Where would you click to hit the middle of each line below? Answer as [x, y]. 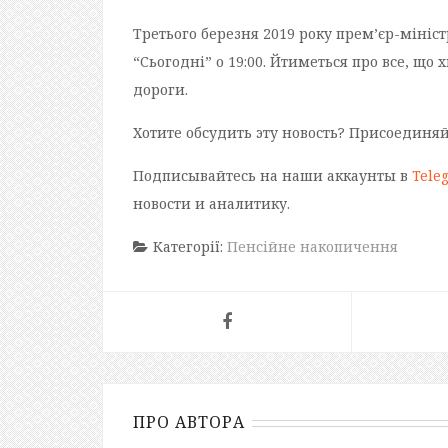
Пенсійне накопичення [312, 247]
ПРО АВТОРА [189, 422]
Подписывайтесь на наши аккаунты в [272, 176]
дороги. [160, 90]
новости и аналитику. [211, 204]
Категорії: [190, 247]
